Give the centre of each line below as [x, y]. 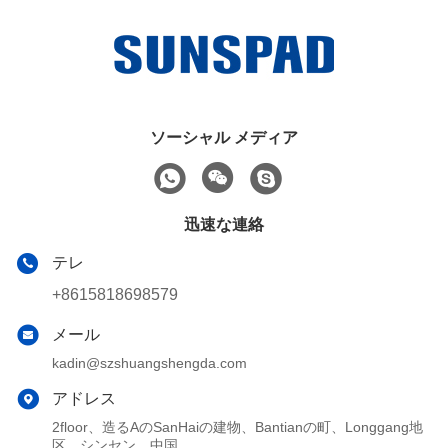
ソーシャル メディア [224, 138]
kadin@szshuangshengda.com [149, 363]
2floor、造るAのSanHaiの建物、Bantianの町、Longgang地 [237, 427]
